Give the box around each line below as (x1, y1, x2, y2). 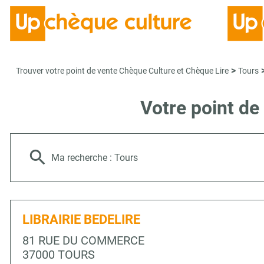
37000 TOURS (22, 247, 95, 262)
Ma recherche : (51, 152, 114, 163)
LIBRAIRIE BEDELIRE (22, 212, 140, 227)
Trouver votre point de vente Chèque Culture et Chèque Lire (16, 66, 229, 75)
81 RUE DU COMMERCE (22, 233, 144, 247)
